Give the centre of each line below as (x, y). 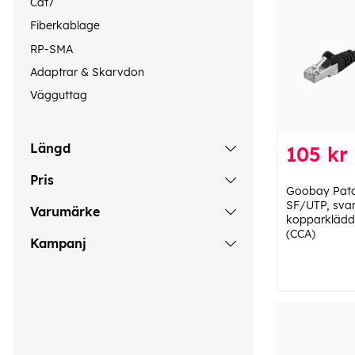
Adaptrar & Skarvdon (87, 72)
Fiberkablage (65, 26)
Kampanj (58, 243)
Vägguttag (59, 95)
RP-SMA (52, 49)
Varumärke (65, 211)
